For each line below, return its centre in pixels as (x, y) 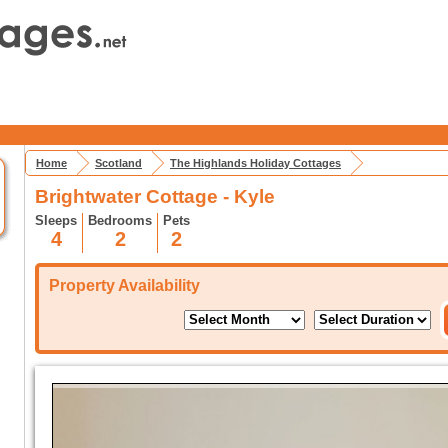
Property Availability (124, 285)
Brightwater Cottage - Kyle (155, 196)
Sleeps (56, 220)
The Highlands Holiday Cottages (255, 163)
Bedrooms (120, 220)
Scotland (118, 163)
